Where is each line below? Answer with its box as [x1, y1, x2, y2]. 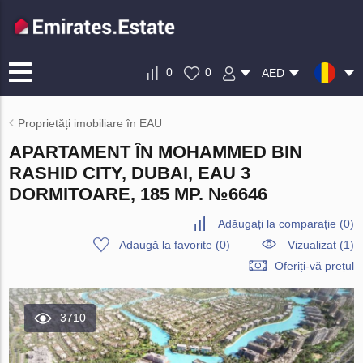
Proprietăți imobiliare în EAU [18, 117, 163, 130]
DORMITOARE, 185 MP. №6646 [9, 184, 268, 204]
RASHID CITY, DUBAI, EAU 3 [9, 163, 251, 183]
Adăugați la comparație [217, 217, 336, 230]
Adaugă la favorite [118, 238, 212, 251]
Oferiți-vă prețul [274, 259, 354, 272]
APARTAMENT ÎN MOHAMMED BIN [9, 142, 303, 162]
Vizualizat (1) [287, 238, 354, 251]
